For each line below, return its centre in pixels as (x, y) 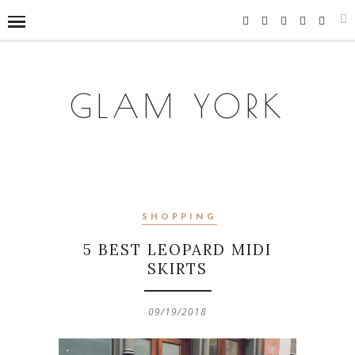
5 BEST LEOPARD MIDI (177, 250)
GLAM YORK (177, 106)
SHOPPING (179, 218)
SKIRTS (177, 269)
